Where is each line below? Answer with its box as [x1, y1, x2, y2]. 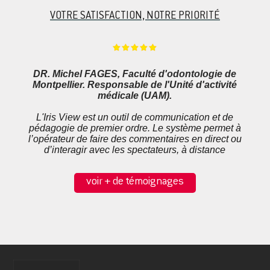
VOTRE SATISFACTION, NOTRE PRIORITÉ [50, 10, 220, 23]
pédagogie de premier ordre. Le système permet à [28, 123, 241, 134]
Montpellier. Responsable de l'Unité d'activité [33, 80, 237, 90]
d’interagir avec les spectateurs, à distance [44, 145, 226, 155]
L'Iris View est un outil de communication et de [36, 112, 234, 123]
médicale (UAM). [98, 90, 172, 101]
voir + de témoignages [86, 176, 184, 189]
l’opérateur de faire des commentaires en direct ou [28, 134, 242, 145]
